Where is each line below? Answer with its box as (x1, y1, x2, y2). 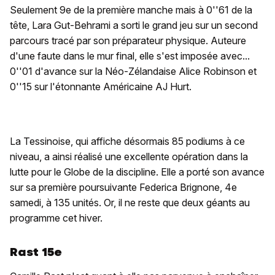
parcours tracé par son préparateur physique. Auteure (10, 34, 246, 47)
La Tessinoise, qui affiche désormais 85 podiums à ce (10, 134, 245, 147)
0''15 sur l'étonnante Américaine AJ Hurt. (10, 80, 192, 93)
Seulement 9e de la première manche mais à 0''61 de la (10, 3, 252, 16)
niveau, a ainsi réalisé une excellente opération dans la (10, 150, 248, 163)
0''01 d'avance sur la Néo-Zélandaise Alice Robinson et (10, 64, 257, 77)
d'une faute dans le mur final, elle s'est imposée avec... (10, 49, 250, 62)
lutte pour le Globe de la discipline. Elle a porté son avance (10, 165, 265, 178)
